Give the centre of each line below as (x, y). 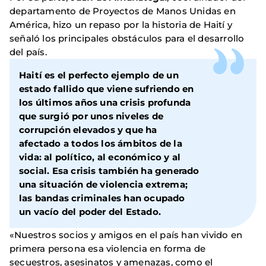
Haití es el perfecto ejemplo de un (99, 75)
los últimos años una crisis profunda (105, 103)
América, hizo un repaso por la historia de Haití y (121, 25)
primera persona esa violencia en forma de (108, 249)
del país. (28, 52)
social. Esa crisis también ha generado (109, 171)
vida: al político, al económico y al (100, 157)
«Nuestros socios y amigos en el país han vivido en (126, 235)
